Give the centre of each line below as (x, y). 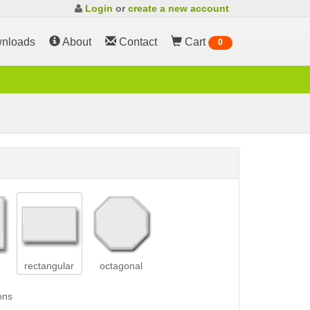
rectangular (49, 266)
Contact (138, 42)
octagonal (121, 266)
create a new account (179, 8)
